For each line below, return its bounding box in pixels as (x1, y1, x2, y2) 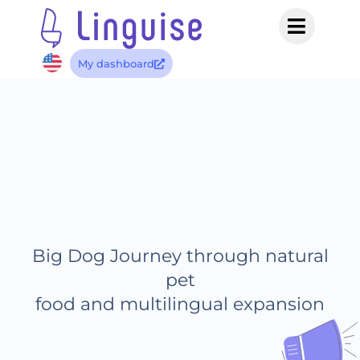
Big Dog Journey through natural (31, 244, 329, 267)
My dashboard (77, 57, 154, 70)
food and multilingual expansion (35, 292, 325, 315)
